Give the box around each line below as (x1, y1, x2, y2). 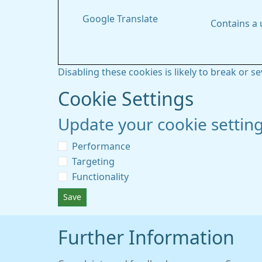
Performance (72, 142, 130, 151)
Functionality (72, 172, 129, 181)
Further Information (58, 229, 235, 247)
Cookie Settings (58, 90, 194, 109)
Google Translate (82, 14, 158, 23)
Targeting (72, 157, 115, 166)
